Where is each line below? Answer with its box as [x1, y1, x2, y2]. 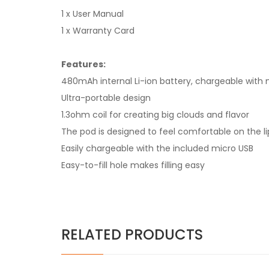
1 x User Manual [61, 8, 124, 20]
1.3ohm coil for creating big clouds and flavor [61, 109, 249, 121]
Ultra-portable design [61, 92, 151, 104]
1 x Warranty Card [61, 25, 134, 37]
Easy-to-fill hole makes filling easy [61, 159, 205, 171]
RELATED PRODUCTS [61, 225, 203, 244]
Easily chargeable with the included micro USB [61, 142, 253, 154]
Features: [61, 58, 106, 70]
